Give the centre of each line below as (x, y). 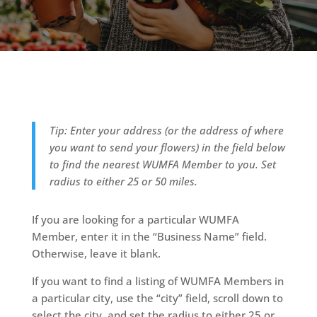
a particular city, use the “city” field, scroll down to (157, 298)
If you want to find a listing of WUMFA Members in (157, 281)
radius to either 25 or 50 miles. (123, 181)
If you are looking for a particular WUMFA (135, 219)
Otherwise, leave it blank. (96, 253)
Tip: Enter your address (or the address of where (166, 130)
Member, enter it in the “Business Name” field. (149, 236)
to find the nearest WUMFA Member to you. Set (162, 164)
